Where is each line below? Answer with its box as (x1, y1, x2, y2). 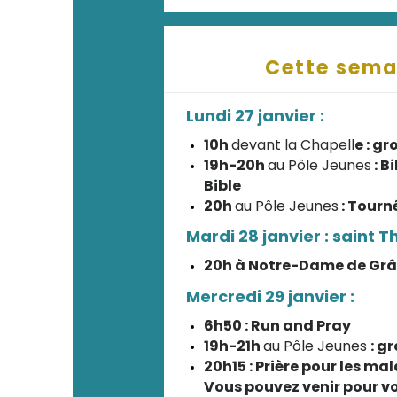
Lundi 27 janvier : (186, 105, 324, 127)
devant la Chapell (231, 135, 354, 155)
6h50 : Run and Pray (204, 315, 351, 336)
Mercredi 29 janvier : (186, 285, 354, 307)
